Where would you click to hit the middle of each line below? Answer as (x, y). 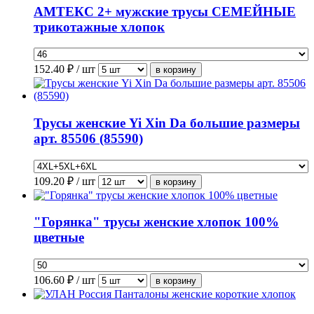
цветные (59, 238)
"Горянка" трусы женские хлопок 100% (156, 222)
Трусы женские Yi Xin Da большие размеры (167, 123)
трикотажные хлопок (99, 27)
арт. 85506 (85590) (88, 139)
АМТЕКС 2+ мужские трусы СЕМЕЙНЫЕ (165, 11)
